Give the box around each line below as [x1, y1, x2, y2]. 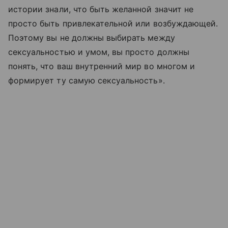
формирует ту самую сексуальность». [8, 75, 165, 85]
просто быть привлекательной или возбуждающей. [8, 18, 218, 28]
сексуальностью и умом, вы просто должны [8, 46, 189, 57]
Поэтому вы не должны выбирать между [8, 32, 175, 43]
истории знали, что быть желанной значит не [8, 4, 194, 14]
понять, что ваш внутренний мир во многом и [8, 61, 195, 71]
